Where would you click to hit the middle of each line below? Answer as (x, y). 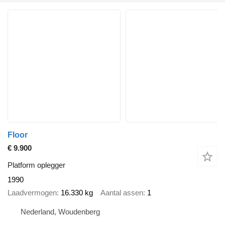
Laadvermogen (32, 193)
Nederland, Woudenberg (60, 211)
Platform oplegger (36, 165)
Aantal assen (122, 193)
